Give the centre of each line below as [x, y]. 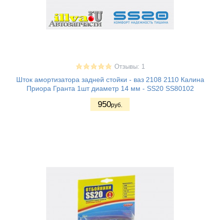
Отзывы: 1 [129, 67]
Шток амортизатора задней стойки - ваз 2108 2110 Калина [110, 80]
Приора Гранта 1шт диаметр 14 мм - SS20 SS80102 [110, 89]
